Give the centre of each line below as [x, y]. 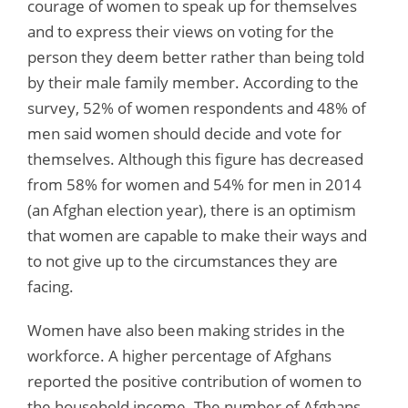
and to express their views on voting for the [181, 31]
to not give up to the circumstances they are [183, 260]
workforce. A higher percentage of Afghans [179, 355]
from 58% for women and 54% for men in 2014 [194, 184]
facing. [51, 286]
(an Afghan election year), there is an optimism [192, 209]
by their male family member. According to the [193, 82]
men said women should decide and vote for [184, 133]
